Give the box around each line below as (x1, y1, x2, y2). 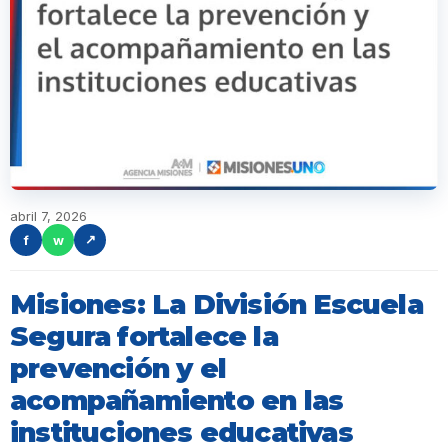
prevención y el (10, 351, 226, 385)
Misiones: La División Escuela (10, 287, 423, 321)
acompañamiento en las (10, 383, 344, 417)
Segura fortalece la (10, 319, 278, 353)
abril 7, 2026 (10, 207, 87, 224)
